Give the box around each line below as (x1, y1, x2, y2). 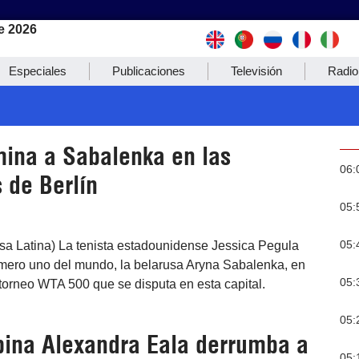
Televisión (231, 64, 282, 79)
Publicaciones (112, 64, 185, 79)
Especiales (9, 64, 67, 79)
